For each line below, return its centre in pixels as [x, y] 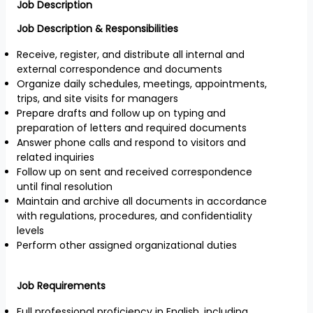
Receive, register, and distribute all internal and [131, 54]
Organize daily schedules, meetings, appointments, [142, 84]
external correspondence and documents [119, 69]
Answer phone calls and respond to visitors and [131, 143]
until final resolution [65, 187]
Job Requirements [61, 286]
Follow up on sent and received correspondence [134, 172]
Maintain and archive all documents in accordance [142, 201]
